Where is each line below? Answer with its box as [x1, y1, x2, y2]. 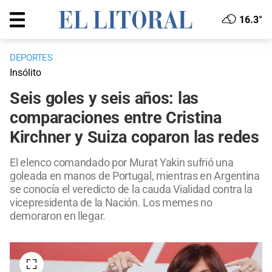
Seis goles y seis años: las [10, 89, 199, 109]
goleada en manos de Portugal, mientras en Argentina [10, 169, 260, 183]
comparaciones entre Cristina [10, 108, 222, 128]
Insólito [10, 67, 41, 79]
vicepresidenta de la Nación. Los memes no [10, 196, 212, 209]
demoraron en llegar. [10, 209, 106, 223]
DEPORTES [10, 52, 53, 64]
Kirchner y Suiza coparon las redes [10, 127, 259, 148]
